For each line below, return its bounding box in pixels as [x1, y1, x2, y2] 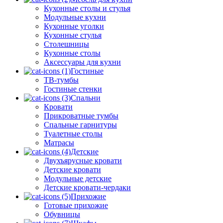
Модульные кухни [44, 12, 106, 21]
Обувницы [44, 210, 80, 219]
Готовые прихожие [44, 201, 108, 210]
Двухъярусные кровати [44, 156, 122, 165]
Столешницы [44, 39, 89, 48]
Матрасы [44, 138, 74, 147]
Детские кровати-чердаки [44, 183, 131, 192]
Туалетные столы [44, 129, 103, 138]
